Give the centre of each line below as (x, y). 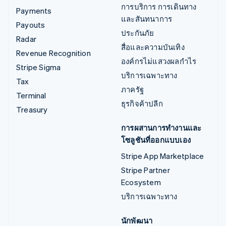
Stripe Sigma (39, 67)
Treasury (32, 109)
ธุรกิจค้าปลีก (142, 103)
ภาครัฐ (132, 89)
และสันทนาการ (147, 18)
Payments (34, 10)
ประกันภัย (138, 33)
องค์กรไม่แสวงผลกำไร (159, 61)
